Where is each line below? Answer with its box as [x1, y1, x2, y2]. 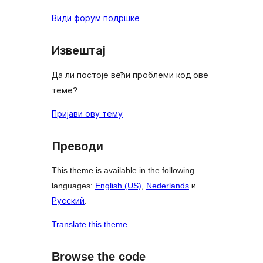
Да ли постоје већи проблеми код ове [52, 70, 208, 80]
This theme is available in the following [52, 166, 194, 176]
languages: [52, 181, 95, 191]
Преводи [52, 139, 103, 153]
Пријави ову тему [52, 109, 123, 119]
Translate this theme [52, 220, 127, 230]
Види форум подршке [52, 14, 140, 23]
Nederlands [146, 181, 189, 191]
